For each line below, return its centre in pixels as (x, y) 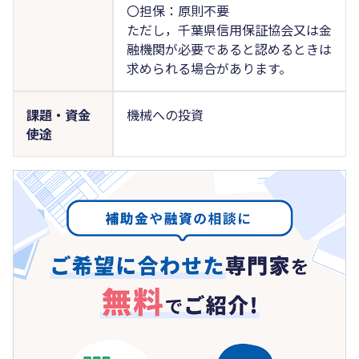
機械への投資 (165, 114)
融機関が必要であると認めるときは (229, 48)
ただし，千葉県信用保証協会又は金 (229, 29)
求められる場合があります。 (209, 68)
